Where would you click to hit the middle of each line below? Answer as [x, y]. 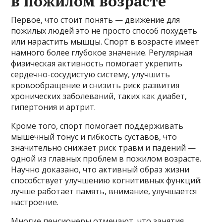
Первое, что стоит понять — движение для [96, 20]
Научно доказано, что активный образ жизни [100, 169]
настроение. [35, 202]
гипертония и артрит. [54, 107]
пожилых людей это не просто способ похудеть [104, 30]
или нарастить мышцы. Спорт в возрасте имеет [105, 41]
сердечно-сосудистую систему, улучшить [91, 74]
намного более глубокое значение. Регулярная [102, 52]
